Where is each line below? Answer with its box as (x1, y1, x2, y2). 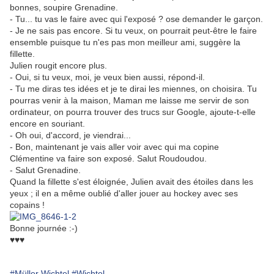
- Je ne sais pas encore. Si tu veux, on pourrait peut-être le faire (10, 26, 257, 36)
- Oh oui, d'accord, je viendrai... (10, 130, 133, 141)
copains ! (10, 200, 45, 210)
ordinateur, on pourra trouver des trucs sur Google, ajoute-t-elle (10, 107, 256, 117)
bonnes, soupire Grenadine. (10, 2, 118, 13)
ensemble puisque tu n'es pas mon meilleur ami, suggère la (10, 37, 240, 48)
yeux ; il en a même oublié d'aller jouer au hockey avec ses (10, 188, 238, 199)
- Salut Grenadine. (10, 165, 81, 176)
